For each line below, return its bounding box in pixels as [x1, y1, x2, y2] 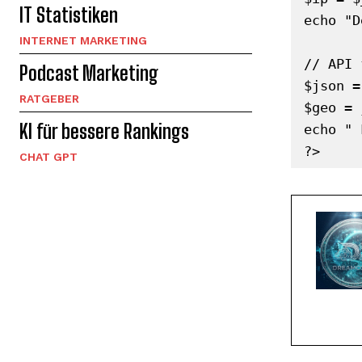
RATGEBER [19, 91, 79, 105]
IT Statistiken [19, 2, 118, 27]
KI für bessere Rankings [19, 119, 189, 143]
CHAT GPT [19, 149, 78, 163]
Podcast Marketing [19, 61, 158, 85]
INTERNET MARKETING [19, 33, 147, 47]
